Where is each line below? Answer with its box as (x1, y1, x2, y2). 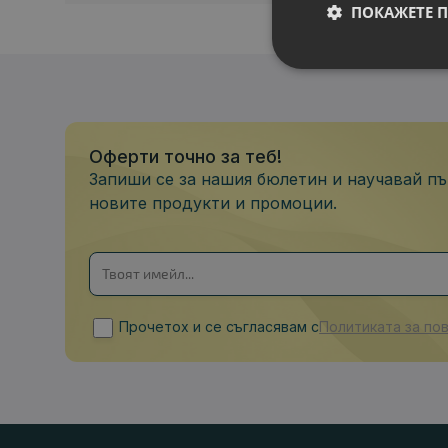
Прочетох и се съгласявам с (119, 317, 320, 335)
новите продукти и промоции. (89, 192, 338, 213)
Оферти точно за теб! (89, 145, 283, 167)
